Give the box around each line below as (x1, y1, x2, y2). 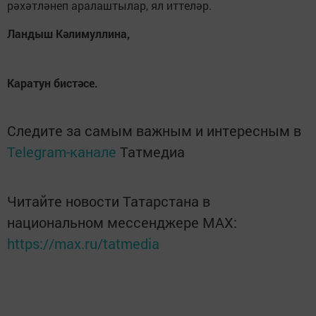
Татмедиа (120, 142, 185, 162)
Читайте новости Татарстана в (7, 192, 210, 211)
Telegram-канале (7, 142, 116, 162)
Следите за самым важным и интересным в (7, 121, 301, 140)
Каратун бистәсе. (7, 75, 98, 91)
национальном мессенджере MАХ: (7, 213, 237, 232)
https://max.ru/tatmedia (7, 234, 159, 253)
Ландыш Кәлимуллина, (7, 26, 130, 42)
